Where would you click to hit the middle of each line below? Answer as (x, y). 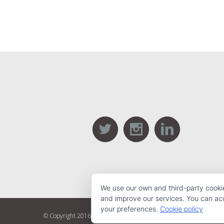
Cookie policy (181, 209)
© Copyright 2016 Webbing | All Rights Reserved (109, 215)
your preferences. (130, 209)
